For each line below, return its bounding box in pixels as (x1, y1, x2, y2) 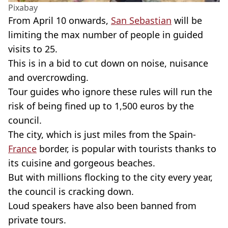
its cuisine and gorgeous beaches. (8, 156, 155, 169)
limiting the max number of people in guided (8, 28, 203, 41)
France (8, 142, 37, 155)
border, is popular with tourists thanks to (37, 142, 216, 155)
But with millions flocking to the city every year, (8, 170, 213, 183)
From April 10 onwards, (8, 14, 111, 26)
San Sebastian (111, 14, 172, 26)
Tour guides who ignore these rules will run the (8, 85, 212, 98)
